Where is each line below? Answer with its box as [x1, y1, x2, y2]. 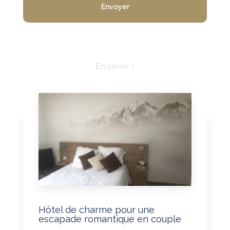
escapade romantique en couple [39, 213, 181, 224]
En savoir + [95, 61, 135, 71]
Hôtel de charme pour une [39, 204, 155, 215]
